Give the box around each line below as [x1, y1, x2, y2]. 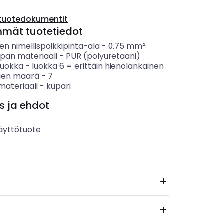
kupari [46, 80, 71, 92]
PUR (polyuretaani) [65, 50, 140, 62]
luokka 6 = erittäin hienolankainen [31, 60, 164, 72]
